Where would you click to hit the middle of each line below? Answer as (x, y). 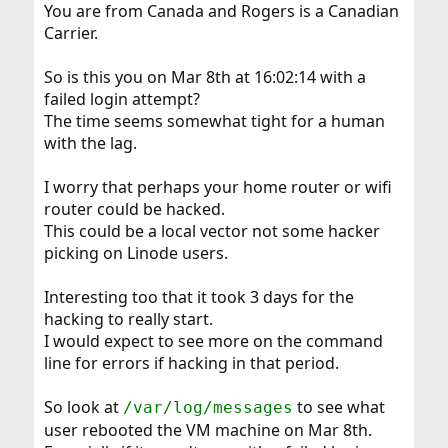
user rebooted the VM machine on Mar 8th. (207, 430)
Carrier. (70, 33)
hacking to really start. (128, 319)
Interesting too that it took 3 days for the (198, 297)
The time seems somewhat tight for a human (214, 121)
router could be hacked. (134, 209)
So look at (83, 407)
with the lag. (90, 143)
